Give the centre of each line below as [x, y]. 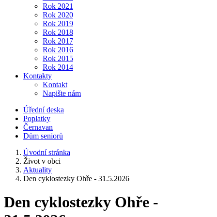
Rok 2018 [58, 32]
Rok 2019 [58, 23]
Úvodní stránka [47, 152]
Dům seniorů [43, 136]
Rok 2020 [58, 15]
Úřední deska [44, 110]
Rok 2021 [58, 6]
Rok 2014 [58, 67]
